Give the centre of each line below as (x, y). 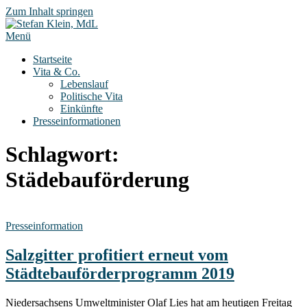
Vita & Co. (57, 72)
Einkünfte (82, 109)
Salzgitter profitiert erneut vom (117, 255)
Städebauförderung (97, 180)
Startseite (52, 59)
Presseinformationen (77, 121)
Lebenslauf (84, 84)
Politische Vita (91, 96)
